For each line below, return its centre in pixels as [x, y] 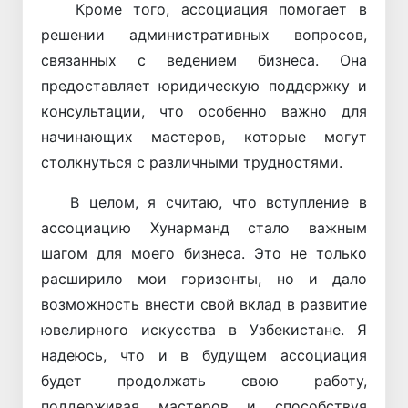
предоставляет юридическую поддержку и [204, 86]
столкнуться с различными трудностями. [192, 163]
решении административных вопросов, [204, 35]
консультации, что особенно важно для [204, 112]
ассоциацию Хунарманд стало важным [204, 228]
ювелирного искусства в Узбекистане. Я [204, 330]
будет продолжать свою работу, [204, 381]
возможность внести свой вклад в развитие [204, 305]
